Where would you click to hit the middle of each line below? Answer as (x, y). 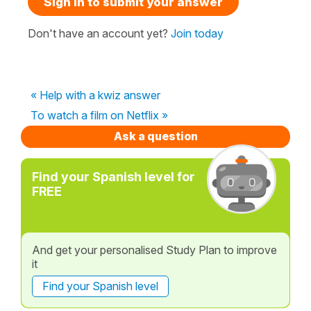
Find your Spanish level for (114, 176)
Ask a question (155, 136)
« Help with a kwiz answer (95, 95)
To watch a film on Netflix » (99, 115)
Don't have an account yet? (99, 33)
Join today (197, 33)
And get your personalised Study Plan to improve (154, 250)
